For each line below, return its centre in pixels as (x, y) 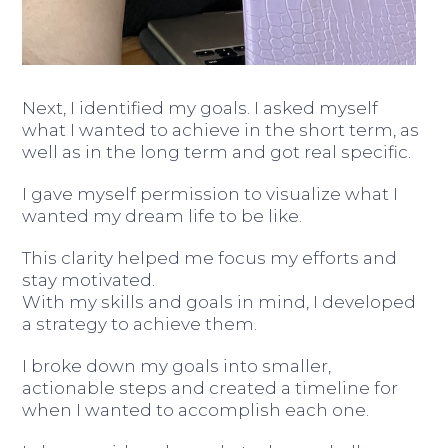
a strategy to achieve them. (140, 323)
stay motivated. (89, 279)
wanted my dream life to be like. (162, 215)
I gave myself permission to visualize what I (210, 193)
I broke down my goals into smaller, (177, 365)
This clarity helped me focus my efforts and (210, 257)
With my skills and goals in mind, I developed (219, 301)
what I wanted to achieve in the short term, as (221, 129)
